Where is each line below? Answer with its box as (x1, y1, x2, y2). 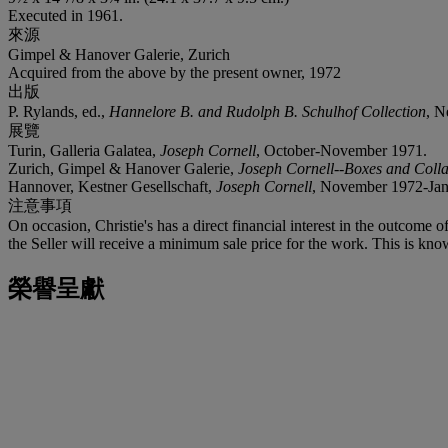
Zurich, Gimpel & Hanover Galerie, (8, 159, 238, 177)
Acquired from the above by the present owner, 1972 (8, 63, 341, 81)
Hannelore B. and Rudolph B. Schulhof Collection (109, 102, 426, 120)
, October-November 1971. (256, 141, 427, 159)
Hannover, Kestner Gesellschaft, (8, 177, 216, 195)
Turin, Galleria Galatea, (8, 141, 160, 159)
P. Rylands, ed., (8, 102, 109, 120)
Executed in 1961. (8, 6, 123, 24)
